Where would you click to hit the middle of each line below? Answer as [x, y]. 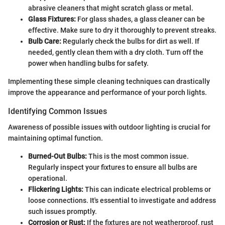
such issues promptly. [63, 212]
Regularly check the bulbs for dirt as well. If [130, 41]
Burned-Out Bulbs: [58, 156]
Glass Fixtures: [52, 19]
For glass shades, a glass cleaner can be [140, 19]
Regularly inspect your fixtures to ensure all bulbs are [113, 167]
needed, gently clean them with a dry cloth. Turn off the [116, 52]
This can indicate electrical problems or [147, 190]
